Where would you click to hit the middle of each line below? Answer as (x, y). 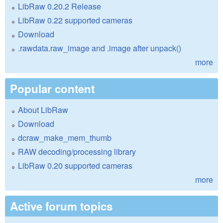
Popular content (52, 89)
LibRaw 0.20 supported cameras (75, 166)
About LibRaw (43, 110)
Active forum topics (61, 206)
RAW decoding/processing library (77, 152)
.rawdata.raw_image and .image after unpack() (100, 48)
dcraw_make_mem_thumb (65, 138)
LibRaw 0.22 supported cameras (75, 20)
